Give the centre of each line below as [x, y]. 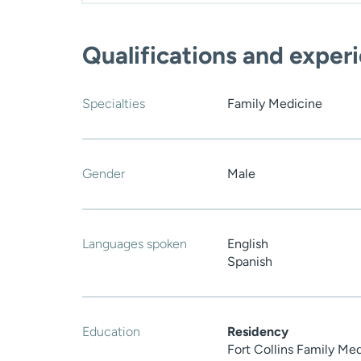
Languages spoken [135, 244]
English [248, 244]
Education [111, 332]
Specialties [114, 104]
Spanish [250, 262]
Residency [258, 332]
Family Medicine [275, 104]
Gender [104, 174]
